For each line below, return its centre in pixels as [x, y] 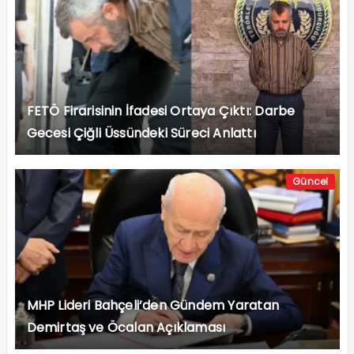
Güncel [311, 181]
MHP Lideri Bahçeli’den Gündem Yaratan [153, 305]
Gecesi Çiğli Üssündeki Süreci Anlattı [141, 133]
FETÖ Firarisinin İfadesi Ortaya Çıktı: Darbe [161, 111]
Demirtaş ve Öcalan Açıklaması [126, 327]
